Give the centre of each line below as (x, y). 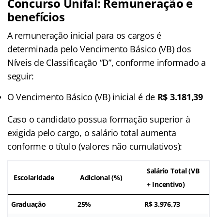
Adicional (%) (101, 177)
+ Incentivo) (166, 184)
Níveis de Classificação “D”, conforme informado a (107, 62)
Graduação (29, 204)
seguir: (21, 76)
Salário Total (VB (173, 170)
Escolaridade (34, 177)
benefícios (36, 16)
